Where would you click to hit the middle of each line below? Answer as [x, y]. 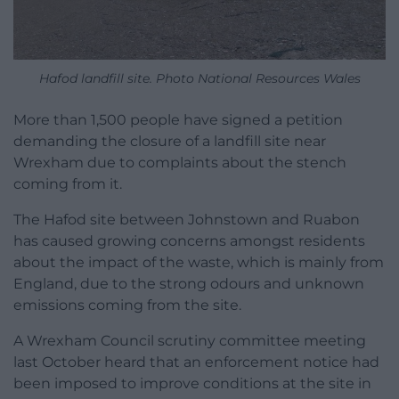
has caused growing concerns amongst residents [189, 241]
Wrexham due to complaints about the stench [180, 163]
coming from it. [68, 184]
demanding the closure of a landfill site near [170, 142]
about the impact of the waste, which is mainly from [199, 263]
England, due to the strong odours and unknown [189, 284]
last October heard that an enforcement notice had [196, 362]
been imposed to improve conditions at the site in [192, 384]
